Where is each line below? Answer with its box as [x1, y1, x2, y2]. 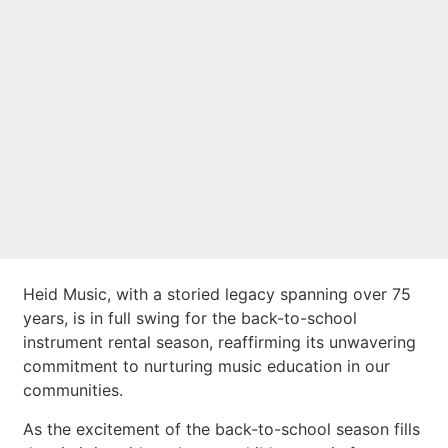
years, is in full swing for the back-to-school [23, 308, 358, 329]
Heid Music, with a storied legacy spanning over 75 [23, 284, 412, 305]
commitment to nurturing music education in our [23, 356, 391, 377]
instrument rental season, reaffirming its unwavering [23, 332, 417, 353]
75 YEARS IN [79, 24, 369, 78]
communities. [23, 380, 124, 401]
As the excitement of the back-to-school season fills [23, 418, 421, 439]
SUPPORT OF [69, 72, 379, 126]
